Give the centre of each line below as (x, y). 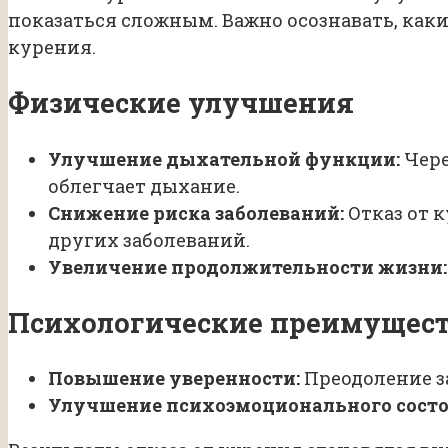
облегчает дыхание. (144, 185)
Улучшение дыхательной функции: (224, 158)
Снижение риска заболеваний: (196, 212)
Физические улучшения (181, 103)
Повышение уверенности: (174, 378)
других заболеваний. (149, 239)
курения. (52, 46)
